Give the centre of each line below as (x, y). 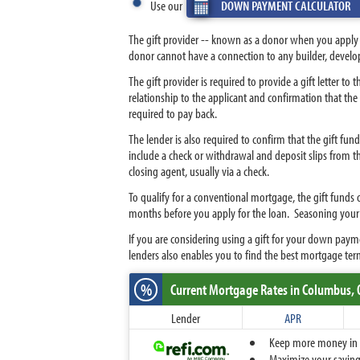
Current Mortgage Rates (230, 289)
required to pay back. (173, 113)
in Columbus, (322, 289)
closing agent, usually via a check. (199, 171)
